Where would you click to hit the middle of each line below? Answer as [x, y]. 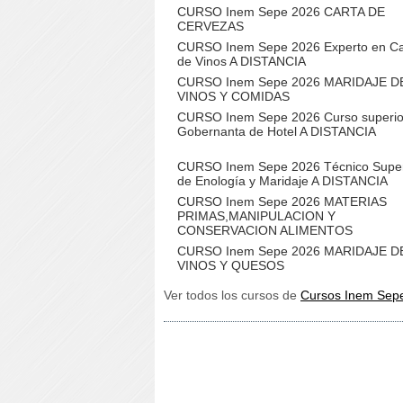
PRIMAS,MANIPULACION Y [256, 216]
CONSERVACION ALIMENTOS [265, 230]
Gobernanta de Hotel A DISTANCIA [277, 131]
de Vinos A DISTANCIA [242, 61]
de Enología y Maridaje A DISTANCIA [282, 181]
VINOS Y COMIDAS [233, 96]
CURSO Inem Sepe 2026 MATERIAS [282, 201]
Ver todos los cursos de [232, 295]
